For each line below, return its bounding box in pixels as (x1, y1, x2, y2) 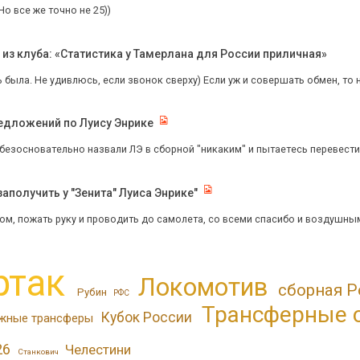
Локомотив (138, 272, 268, 302)
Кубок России (100, 309, 193, 325)
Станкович (17, 346, 59, 356)
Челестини (65, 341, 132, 358)
